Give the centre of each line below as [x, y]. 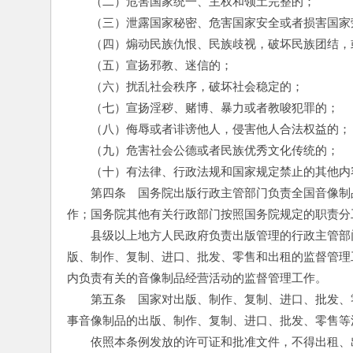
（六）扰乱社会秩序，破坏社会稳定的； [185, 86]
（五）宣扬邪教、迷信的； [150, 65]
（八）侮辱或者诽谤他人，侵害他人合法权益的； [209, 129]
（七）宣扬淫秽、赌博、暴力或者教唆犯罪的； [203, 108]
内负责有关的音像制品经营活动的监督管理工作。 [197, 278]
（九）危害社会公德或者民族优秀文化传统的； [203, 150]
